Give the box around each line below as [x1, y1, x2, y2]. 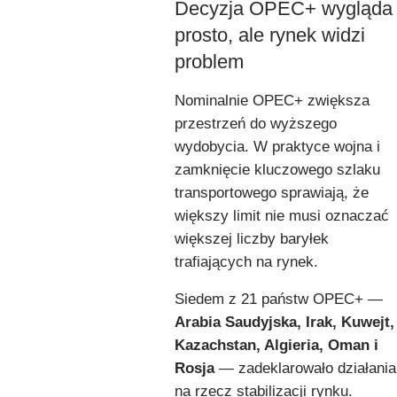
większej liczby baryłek [175, 230, 329, 247]
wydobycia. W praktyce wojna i [175, 137, 380, 155]
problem [175, 50, 244, 73]
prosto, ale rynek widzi [175, 23, 365, 46]
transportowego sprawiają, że [175, 183, 369, 201]
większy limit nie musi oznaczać [175, 206, 389, 224]
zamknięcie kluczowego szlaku [175, 160, 380, 178]
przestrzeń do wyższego [175, 114, 337, 132]
